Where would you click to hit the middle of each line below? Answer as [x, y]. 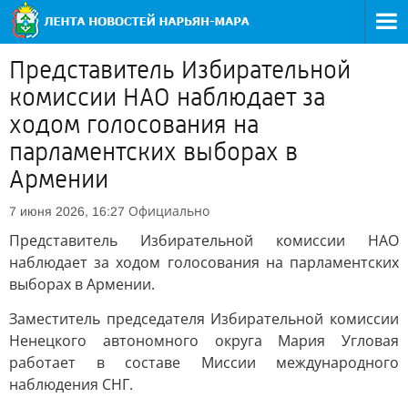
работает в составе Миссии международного [204, 362]
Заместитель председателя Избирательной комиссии [204, 319]
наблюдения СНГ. [71, 384]
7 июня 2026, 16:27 [67, 211]
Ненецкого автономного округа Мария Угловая [204, 341]
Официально [169, 211]
